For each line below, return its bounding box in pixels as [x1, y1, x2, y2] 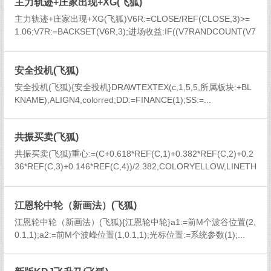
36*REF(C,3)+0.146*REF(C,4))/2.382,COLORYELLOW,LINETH [15, 162, 256, 172]
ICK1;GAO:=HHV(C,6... [15, 174, 103, 184]
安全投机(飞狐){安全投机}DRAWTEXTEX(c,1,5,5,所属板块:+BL [15, 82, 252, 93]
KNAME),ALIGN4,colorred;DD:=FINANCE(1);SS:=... [15, 95, 211, 105]
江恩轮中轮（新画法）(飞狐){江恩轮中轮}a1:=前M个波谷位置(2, [15, 217, 256, 227]
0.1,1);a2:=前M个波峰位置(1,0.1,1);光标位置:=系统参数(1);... [15, 230, 245, 240]
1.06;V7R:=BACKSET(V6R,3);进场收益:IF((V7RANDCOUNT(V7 [15, 27, 256, 37]
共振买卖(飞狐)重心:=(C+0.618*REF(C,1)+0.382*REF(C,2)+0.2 [15, 149, 253, 159]
